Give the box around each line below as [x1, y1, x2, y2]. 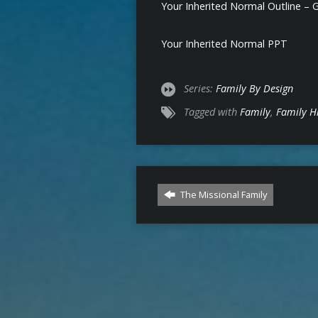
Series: [184, 81, 216, 95]
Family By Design [216, 81, 293, 95]
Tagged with [184, 104, 240, 119]
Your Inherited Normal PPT [161, 36, 287, 50]
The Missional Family [178, 187, 267, 201]
